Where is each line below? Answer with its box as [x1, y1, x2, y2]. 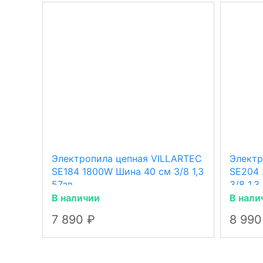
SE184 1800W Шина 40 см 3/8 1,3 [52, 166, 204, 177]
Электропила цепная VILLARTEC [52, 153, 202, 164]
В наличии [52, 192, 100, 204]
